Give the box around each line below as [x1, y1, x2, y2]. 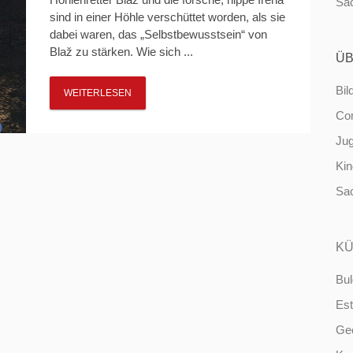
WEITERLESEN [63, 87, 132, 98]
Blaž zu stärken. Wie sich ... [49, 45, 193, 58]
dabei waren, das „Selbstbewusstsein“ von [49, 28, 267, 41]
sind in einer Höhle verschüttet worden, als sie [49, 10, 285, 24]
